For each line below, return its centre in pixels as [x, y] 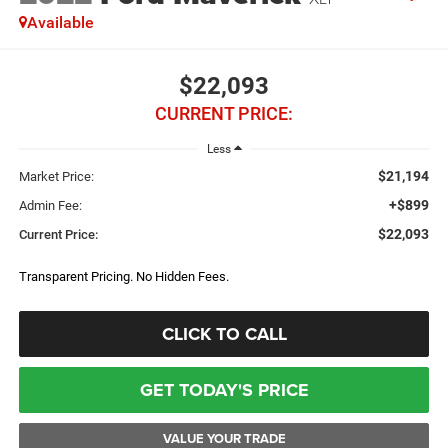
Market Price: [56, 176]
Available [60, 23]
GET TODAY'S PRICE [224, 389]
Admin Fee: [50, 205]
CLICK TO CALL [224, 333]
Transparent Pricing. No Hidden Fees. [123, 276]
